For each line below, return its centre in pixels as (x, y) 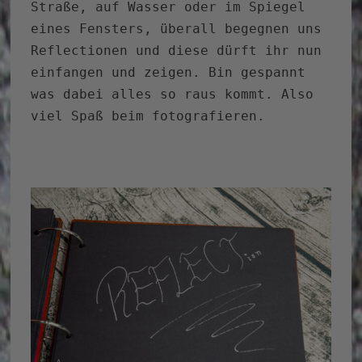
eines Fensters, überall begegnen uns (177, 29)
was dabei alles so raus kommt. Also (173, 95)
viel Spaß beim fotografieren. (148, 116)
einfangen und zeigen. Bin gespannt (168, 73)
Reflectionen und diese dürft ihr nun (177, 51)
